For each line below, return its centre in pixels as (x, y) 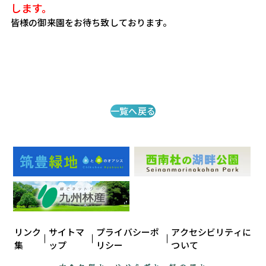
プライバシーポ (128, 232)
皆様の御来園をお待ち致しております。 (91, 22)
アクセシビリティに (211, 232)
